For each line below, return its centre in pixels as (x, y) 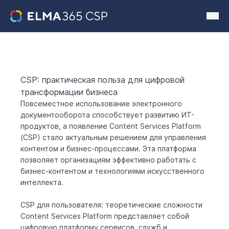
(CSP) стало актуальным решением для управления (113, 137)
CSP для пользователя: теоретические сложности (111, 204)
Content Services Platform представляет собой (105, 216)
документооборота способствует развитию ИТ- (107, 114)
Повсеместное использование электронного (101, 103)
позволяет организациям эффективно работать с (108, 159)
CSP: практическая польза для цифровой (102, 79)
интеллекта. (42, 182)
